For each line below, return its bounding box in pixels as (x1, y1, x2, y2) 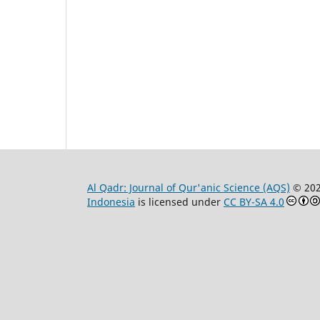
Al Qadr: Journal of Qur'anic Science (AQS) (87, 180, 290, 194)
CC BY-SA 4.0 (224, 194, 284, 209)
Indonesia (87, 194, 135, 209)
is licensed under (135, 194, 224, 209)
